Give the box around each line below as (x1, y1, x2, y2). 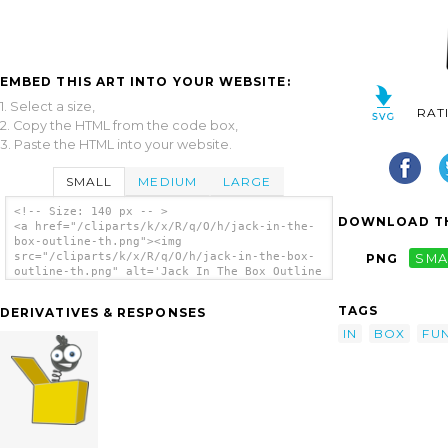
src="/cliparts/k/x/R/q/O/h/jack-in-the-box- (13, 250, 315, 264)
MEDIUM (138, 173, 197, 189)
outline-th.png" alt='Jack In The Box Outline (13, 265, 322, 279)
